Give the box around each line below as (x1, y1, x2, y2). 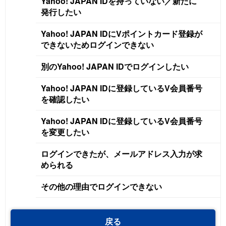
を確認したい (41, 93, 89, 105)
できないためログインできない (41, 39, 154, 51)
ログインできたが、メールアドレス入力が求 (41, 148, 202, 160)
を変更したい (41, 126, 89, 138)
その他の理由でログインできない (41, 181, 162, 193)
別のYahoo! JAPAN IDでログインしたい (41, 61, 189, 73)
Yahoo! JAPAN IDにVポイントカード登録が (41, 28, 202, 40)
